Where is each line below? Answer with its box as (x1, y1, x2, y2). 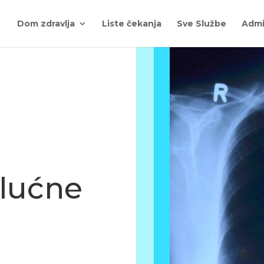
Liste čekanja (102, 18, 161, 29)
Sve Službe (177, 18, 226, 29)
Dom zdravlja (17, 18, 75, 29)
